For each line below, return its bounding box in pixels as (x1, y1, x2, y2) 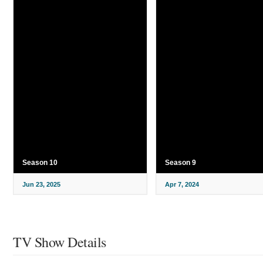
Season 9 (164, 159, 196, 167)
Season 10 (22, 159, 58, 167)
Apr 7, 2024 (164, 181, 199, 188)
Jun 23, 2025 (22, 181, 60, 188)
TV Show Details (13, 232, 106, 252)
